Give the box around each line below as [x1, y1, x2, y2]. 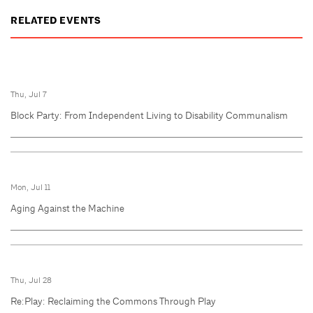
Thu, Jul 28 [10, 275, 52, 286]
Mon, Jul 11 [10, 182, 50, 194]
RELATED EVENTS [10, 13, 101, 27]
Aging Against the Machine [10, 202, 124, 215]
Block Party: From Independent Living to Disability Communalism [10, 109, 288, 122]
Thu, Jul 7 [10, 89, 47, 101]
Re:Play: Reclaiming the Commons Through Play [10, 295, 216, 308]
